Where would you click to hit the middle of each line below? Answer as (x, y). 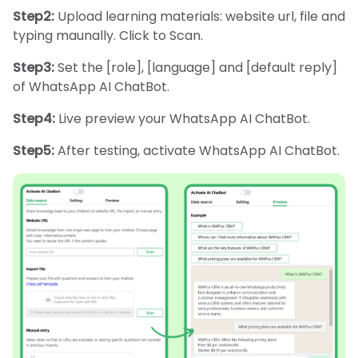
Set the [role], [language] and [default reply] (197, 68)
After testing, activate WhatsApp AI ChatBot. (199, 151)
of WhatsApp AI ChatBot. (91, 87)
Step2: (35, 17)
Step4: (36, 119)
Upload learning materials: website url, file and (201, 17)
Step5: (34, 151)
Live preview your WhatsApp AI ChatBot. (184, 119)
